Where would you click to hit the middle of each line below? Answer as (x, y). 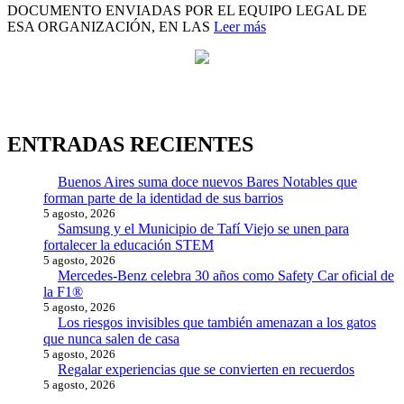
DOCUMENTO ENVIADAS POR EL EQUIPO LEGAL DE (187, 10)
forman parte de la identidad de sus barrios (163, 198)
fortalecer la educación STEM (129, 245)
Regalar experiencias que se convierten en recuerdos (206, 370)
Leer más (240, 26)
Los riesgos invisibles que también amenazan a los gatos (217, 323)
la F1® (63, 292)
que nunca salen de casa (111, 339)
